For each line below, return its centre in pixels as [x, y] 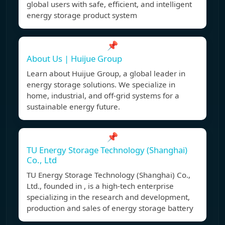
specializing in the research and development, [108, 197]
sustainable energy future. [73, 107]
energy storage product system [82, 15]
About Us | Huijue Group [74, 59]
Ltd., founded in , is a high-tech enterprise [100, 186]
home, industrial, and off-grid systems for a [103, 96]
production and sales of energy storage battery [110, 208]
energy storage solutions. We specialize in [101, 85]
